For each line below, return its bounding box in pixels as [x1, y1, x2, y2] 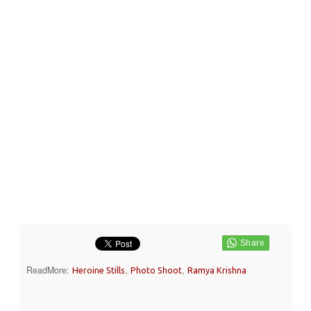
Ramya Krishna [187, 264, 246, 275]
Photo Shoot [131, 264, 182, 275]
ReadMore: [26, 263, 72, 276]
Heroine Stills [72, 264, 125, 275]
